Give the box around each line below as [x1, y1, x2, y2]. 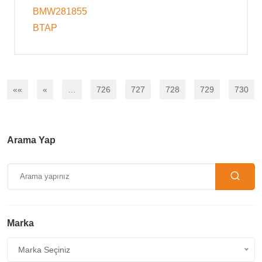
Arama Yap [7, 135, 56, 146]
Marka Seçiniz [18, 245, 70, 255]
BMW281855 [33, 6, 87, 17]
